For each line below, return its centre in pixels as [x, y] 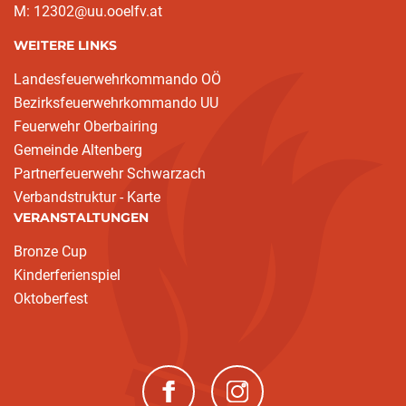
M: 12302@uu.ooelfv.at [88, 12]
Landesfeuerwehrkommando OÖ [117, 80]
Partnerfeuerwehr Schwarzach [110, 174]
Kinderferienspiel [67, 275]
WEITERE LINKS [65, 46]
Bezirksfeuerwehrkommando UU [116, 103]
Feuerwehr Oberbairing [86, 127]
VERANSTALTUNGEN [81, 218]
